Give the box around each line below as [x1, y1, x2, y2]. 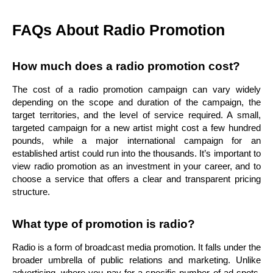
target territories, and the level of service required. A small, [12, 109, 261, 120]
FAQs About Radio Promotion [12, 21, 225, 38]
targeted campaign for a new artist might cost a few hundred [12, 122, 261, 133]
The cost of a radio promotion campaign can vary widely [12, 83, 261, 94]
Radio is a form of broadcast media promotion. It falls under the [12, 242, 261, 253]
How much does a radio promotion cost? [12, 59, 240, 73]
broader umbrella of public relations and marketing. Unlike [12, 255, 261, 266]
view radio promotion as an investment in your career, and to [12, 160, 261, 171]
